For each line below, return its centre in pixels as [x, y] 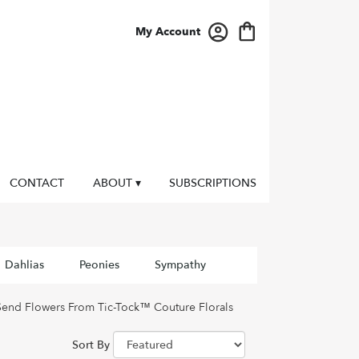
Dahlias [24, 264]
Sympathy [180, 264]
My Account [168, 31]
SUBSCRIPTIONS [213, 183]
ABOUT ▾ [117, 183]
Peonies [99, 264]
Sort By [91, 345]
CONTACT [37, 183]
